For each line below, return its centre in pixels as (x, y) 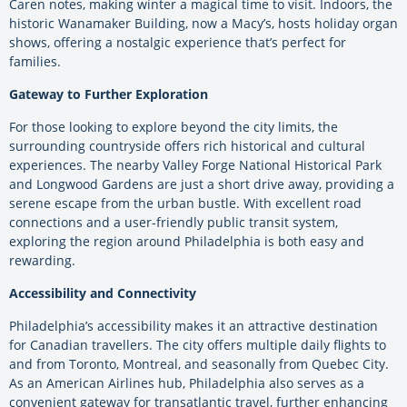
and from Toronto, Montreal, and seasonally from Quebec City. (199, 364)
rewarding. (42, 261)
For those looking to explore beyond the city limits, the (174, 127)
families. (35, 62)
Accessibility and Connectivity (103, 293)
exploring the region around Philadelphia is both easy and (187, 242)
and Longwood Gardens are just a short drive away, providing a (202, 184)
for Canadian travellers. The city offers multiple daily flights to (198, 345)
